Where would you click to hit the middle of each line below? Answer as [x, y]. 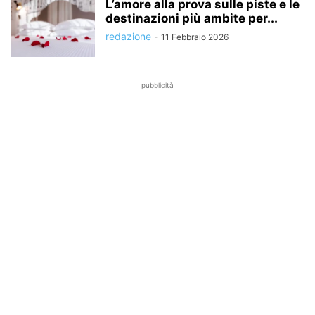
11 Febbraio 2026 [195, 37]
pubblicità [157, 85]
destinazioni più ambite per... [192, 18]
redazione [128, 36]
